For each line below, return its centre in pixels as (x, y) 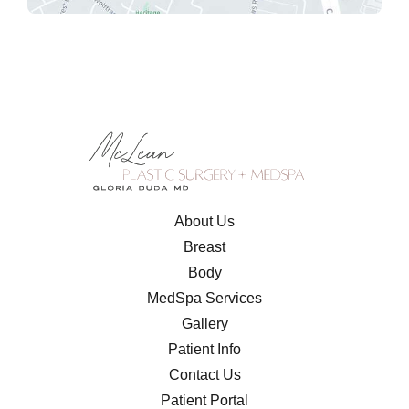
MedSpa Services (204, 299)
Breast (204, 247)
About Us (204, 222)
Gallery (204, 324)
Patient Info (204, 350)
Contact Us (204, 375)
